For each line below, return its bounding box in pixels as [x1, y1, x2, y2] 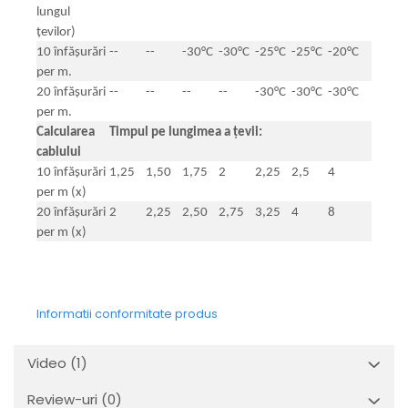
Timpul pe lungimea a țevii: [109, 125, 262, 139]
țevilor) [36, 25, 76, 39]
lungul [36, 5, 70, 19]
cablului [36, 145, 81, 159]
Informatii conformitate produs [36, 304, 218, 322]
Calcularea [36, 125, 95, 139]
